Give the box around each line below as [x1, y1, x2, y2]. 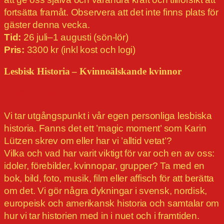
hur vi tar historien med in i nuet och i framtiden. [4, 210, 199, 221]
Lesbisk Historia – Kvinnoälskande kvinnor [4, 66, 181, 77]
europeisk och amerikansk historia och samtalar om [4, 198, 219, 209]
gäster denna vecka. [4, 19, 90, 30]
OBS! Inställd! [4, 88, 65, 99]
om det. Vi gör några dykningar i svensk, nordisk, [4, 185, 207, 196]
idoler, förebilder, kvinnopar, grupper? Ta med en [4, 160, 205, 171]
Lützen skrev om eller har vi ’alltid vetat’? [4, 135, 172, 146]
